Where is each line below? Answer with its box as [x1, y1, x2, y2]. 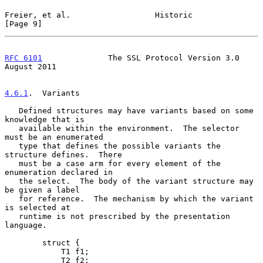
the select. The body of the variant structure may [5, 176, 19, 186]
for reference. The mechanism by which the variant [5, 194, 19, 203]
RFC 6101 [5, 53, 42, 62]
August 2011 [5, 62, 56, 71]
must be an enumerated [5, 132, 103, 141]
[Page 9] [5, 19, 42, 28]
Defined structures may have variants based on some [5, 106, 19, 115]
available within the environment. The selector [5, 123, 19, 133]
